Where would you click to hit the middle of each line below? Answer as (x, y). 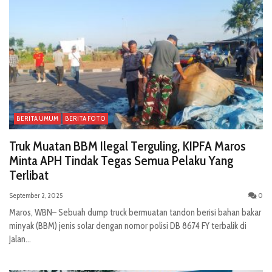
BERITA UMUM (37, 118)
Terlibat (29, 175)
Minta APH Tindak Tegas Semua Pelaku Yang (121, 160)
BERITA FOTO (85, 118)
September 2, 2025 (36, 195)
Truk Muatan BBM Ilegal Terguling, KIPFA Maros (127, 146)
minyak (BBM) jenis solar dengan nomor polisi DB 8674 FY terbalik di (128, 226)
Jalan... (20, 239)
